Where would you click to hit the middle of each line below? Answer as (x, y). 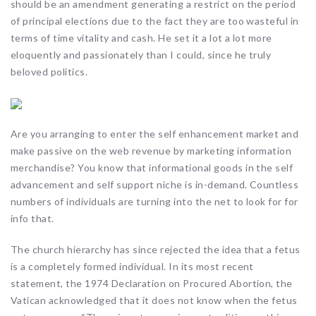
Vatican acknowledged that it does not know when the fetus (154, 300)
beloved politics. (49, 71)
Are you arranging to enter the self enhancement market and (155, 133)
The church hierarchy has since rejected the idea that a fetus (156, 249)
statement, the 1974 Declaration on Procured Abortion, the (152, 283)
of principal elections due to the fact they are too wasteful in (155, 20)
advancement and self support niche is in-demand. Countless (155, 184)
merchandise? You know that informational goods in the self (152, 167)
